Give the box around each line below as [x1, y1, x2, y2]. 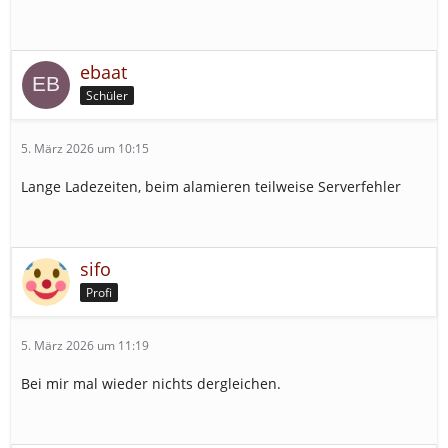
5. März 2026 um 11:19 [21, 337, 149, 355]
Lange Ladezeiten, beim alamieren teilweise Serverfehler [21, 177, 401, 197]
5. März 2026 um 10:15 [21, 140, 149, 158]
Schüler [86, 87, 128, 105]
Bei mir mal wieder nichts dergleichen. [21, 374, 281, 394]
